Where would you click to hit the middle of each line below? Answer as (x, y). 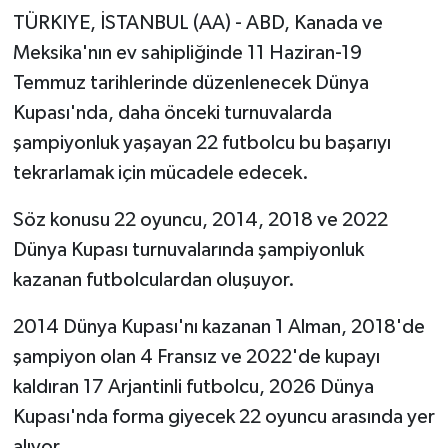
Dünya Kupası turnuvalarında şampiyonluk (188, 249)
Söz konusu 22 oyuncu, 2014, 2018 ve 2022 (200, 219)
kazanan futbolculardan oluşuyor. (153, 279)
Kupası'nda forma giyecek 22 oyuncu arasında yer (223, 416)
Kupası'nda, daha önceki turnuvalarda (172, 112)
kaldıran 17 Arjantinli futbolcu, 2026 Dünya (193, 386)
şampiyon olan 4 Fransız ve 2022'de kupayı (196, 356)
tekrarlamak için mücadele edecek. (160, 172)
